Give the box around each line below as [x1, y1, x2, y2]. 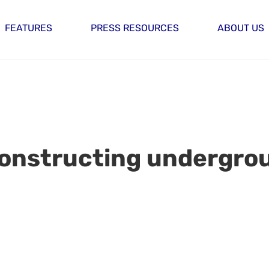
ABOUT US [217, 22, 264, 34]
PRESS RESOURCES [91, 22, 179, 34]
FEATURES [5, 22, 52, 34]
